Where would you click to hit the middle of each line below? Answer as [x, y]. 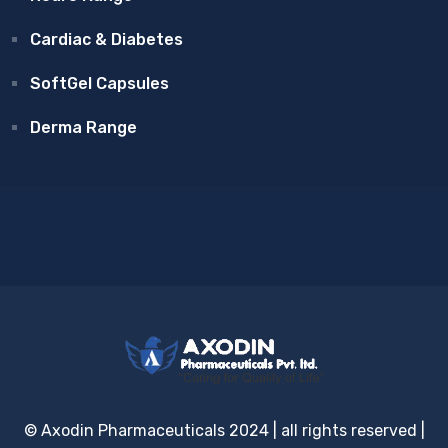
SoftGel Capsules [99, 83]
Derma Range [83, 127]
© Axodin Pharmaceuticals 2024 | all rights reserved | [224, 430]
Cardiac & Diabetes [106, 39]
